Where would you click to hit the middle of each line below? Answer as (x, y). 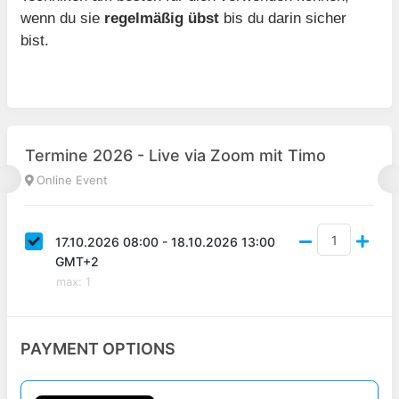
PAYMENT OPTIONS (98, 349)
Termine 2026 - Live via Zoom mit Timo (175, 155)
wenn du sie (62, 18)
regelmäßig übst (162, 18)
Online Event (72, 180)
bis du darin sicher (283, 18)
